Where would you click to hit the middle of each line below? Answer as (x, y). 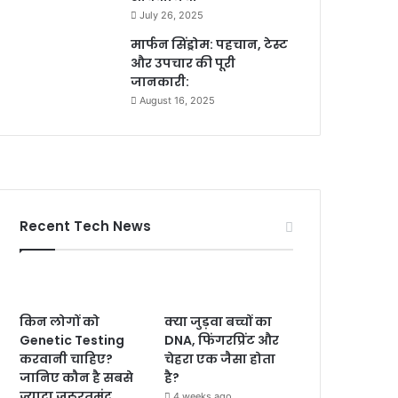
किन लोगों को (60, 321)
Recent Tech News (86, 226)
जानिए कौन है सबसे (77, 377)
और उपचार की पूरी (183, 63)
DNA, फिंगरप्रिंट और (222, 340)
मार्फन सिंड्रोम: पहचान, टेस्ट (210, 44)
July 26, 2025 (172, 15)
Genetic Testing (72, 340)
